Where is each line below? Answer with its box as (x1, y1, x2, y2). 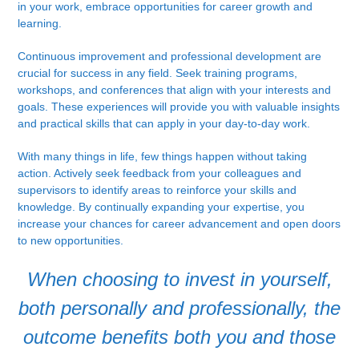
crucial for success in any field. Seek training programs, (18, 67, 298, 80)
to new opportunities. (18, 234, 124, 248)
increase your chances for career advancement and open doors (18, 217, 341, 231)
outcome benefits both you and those (23, 326, 336, 349)
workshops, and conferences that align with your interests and (18, 83, 332, 97)
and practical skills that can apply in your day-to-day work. (18, 117, 311, 131)
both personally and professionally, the (18, 297, 341, 320)
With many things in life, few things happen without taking (18, 150, 308, 163)
